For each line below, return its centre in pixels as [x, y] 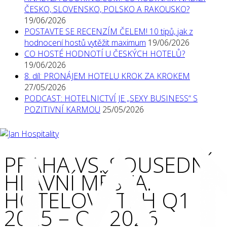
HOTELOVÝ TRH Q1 [97, 200]
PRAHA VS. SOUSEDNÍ [108, 165]
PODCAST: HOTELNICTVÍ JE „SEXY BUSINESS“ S [111, 99]
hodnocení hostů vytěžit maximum [85, 43]
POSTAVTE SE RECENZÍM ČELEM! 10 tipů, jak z [109, 32]
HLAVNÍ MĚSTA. [78, 182]
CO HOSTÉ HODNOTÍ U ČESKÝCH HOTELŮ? [105, 54]
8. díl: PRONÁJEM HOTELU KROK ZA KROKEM [107, 76]
